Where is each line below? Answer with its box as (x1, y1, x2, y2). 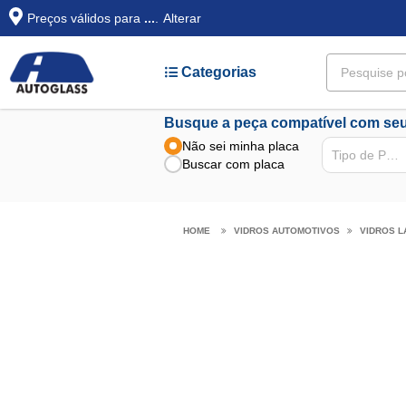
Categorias (178, 64, 256, 80)
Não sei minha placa (182, 139, 300, 154)
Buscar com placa (182, 157, 285, 172)
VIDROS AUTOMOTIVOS (233, 225, 340, 236)
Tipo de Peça (386, 148, 400, 163)
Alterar (163, 11, 201, 25)
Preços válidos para (27, 11, 144, 25)
